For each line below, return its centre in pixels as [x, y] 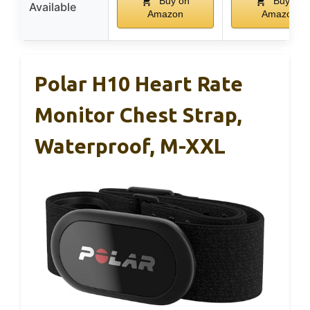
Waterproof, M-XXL [130, 146]
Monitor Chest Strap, [138, 115]
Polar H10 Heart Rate [139, 83]
